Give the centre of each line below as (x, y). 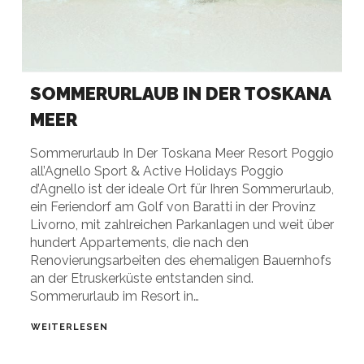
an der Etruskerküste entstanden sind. (141, 278)
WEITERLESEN (69, 327)
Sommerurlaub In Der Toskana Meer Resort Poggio (182, 153)
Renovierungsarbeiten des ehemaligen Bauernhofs (180, 260)
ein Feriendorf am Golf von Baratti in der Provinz (173, 206)
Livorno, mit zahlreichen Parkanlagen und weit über (182, 224)
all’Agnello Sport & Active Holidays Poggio (156, 171)
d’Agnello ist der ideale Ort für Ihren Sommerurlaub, (182, 188)
